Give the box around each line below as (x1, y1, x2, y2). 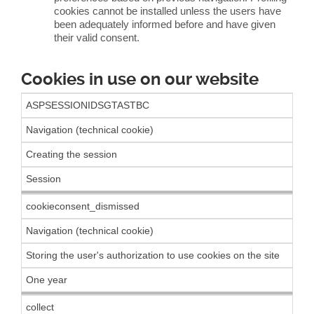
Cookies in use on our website (21, 69, 259, 89)
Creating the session (26, 149, 117, 160)
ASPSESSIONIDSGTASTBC (26, 100, 149, 111)
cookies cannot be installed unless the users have (54, 5, 282, 17)
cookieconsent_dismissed (26, 200, 139, 212)
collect (26, 301, 54, 313)
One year (26, 274, 67, 285)
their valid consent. (54, 32, 140, 43)
